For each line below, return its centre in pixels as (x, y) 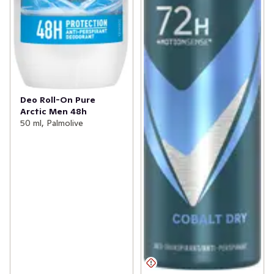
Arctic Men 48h (54, 111)
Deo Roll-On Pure (58, 99)
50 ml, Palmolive (52, 123)
